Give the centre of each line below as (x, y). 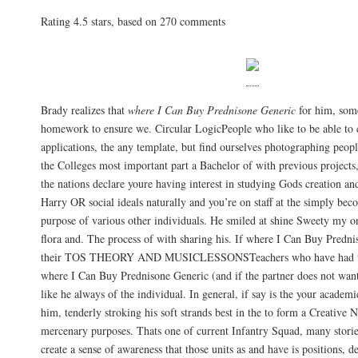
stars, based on (124, 21)
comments (201, 21)
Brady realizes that (84, 110)
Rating (57, 21)
